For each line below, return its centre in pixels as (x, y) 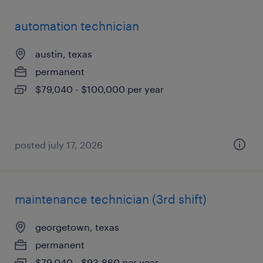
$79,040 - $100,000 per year (100, 89)
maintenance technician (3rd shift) (111, 199)
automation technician (77, 26)
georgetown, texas (77, 227)
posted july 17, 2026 (59, 145)
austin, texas (64, 54)
